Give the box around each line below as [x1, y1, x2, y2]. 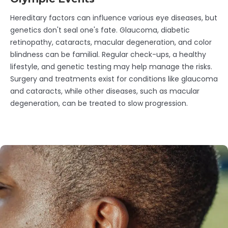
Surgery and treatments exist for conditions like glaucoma [10, 74, 218, 84]
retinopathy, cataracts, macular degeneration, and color [10, 37, 212, 48]
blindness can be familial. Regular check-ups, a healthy [10, 49, 206, 60]
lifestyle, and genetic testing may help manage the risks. [10, 62, 212, 72]
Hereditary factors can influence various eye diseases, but [10, 13, 217, 23]
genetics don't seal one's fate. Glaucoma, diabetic [10, 25, 190, 36]
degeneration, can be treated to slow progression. [10, 98, 188, 109]
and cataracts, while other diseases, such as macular [10, 86, 199, 97]
